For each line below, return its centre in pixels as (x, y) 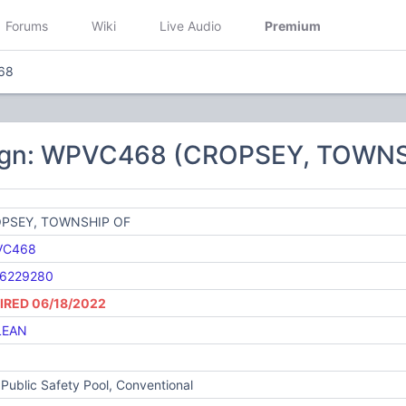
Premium (293, 25)
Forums (27, 25)
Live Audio (190, 25)
